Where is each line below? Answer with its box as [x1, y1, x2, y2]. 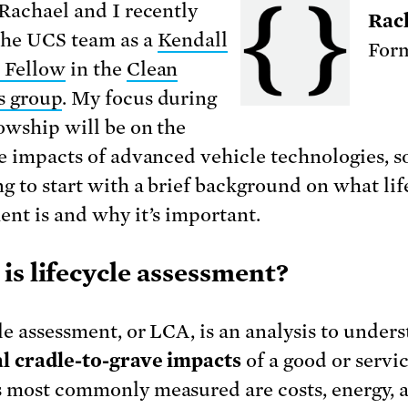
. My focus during [61, 87, 218, 110]
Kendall [157, 29, 229, 52]
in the [65, 58, 127, 81]
